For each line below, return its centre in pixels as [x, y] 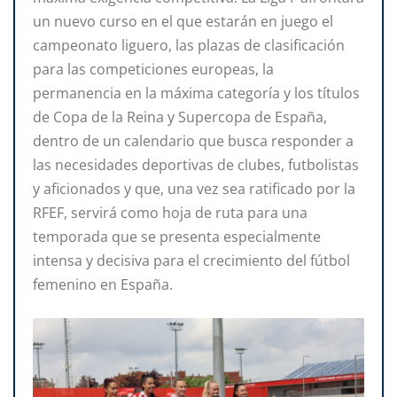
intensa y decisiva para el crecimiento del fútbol [191, 260]
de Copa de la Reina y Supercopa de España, [180, 117]
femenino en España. [103, 284]
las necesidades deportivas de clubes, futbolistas [196, 164]
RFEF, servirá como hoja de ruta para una [170, 212]
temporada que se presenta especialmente [177, 236]
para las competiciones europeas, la [153, 69]
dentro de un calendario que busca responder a [193, 140]
